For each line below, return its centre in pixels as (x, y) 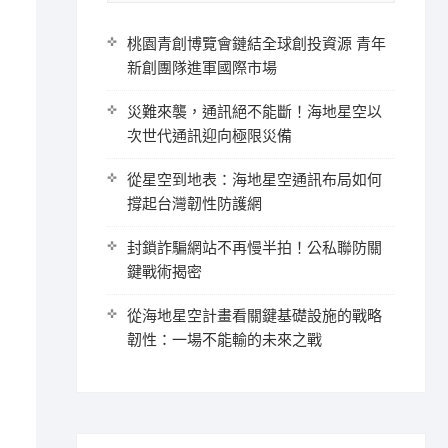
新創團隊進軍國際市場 (202, 68)
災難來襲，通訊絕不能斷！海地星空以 (254, 112)
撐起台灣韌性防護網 (194, 204)
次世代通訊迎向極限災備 (209, 136)
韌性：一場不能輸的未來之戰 (224, 340)
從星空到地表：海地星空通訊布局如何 (254, 180)
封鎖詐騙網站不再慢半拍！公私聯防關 (254, 248)
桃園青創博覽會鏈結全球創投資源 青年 (256, 44)
